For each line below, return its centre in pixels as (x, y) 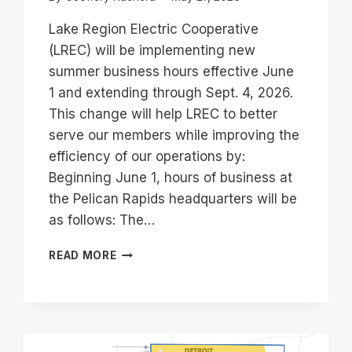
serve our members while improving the (174, 136)
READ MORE (83, 256)
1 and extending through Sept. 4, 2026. (171, 93)
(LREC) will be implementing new (152, 51)
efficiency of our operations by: (147, 157)
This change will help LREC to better (163, 114)
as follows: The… (102, 220)
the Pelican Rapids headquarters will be (173, 199)
